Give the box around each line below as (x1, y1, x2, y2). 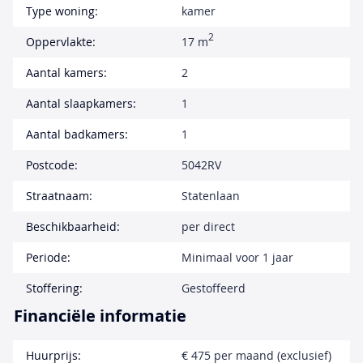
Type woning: (26, 3, 98, 19)
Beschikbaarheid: (26, 219, 120, 234)
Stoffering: (26, 280, 83, 296)
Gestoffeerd (181, 280, 246, 296)
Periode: (26, 250, 70, 265)
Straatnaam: (26, 188, 92, 203)
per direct (181, 219, 235, 234)
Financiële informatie (14, 305, 186, 327)
